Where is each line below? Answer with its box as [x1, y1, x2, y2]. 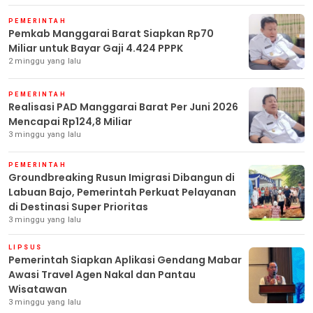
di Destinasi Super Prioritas [8, 199, 148, 214]
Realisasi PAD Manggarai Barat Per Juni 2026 [8, 99, 238, 114]
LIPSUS [8, 243, 43, 251]
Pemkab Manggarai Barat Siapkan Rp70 [8, 26, 214, 41]
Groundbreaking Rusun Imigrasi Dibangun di [8, 170, 235, 184]
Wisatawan [8, 282, 67, 296]
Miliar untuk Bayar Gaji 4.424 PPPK [8, 41, 183, 55]
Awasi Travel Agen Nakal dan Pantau [8, 267, 196, 282]
